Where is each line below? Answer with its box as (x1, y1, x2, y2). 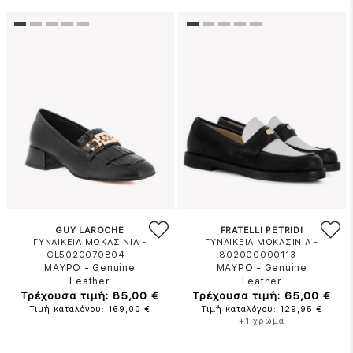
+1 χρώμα (239, 316, 285, 326)
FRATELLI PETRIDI (220, 225, 303, 236)
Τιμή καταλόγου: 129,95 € (201, 304, 323, 314)
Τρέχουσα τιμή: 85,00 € (20, 289, 160, 302)
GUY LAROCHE (55, 225, 124, 236)
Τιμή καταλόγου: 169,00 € (29, 304, 151, 314)
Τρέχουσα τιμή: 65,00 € (192, 289, 332, 302)
